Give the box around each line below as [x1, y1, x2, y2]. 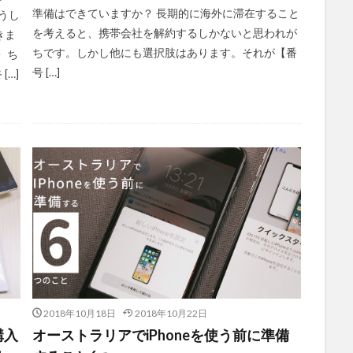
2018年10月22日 [134, 307, 207, 320]
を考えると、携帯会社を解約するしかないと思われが [32, 26, 297, 40]
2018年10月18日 [43, 307, 116, 320]
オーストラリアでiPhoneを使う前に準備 [32, 326, 289, 344]
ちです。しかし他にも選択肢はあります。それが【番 [32, 46, 297, 60]
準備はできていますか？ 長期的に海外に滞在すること [32, 6, 299, 20]
